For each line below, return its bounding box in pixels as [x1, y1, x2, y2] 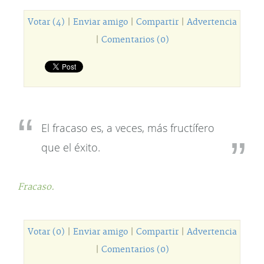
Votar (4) [27, 17, 65, 28]
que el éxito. [41, 140, 100, 154]
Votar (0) [27, 227, 65, 237]
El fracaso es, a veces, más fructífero [41, 121, 214, 135]
